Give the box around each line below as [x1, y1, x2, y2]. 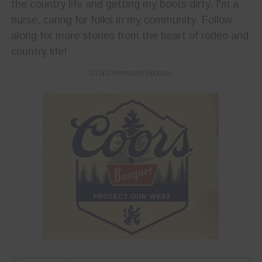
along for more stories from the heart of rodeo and [11, 29, 249, 42]
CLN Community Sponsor [89, 69, 172, 78]
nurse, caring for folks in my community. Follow [11, 13, 232, 26]
